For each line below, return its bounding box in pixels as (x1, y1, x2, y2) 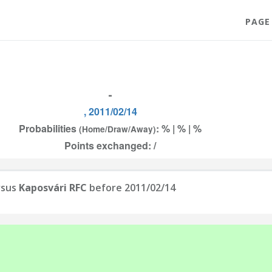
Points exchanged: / (64, 138, 156, 152)
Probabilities (19, 121, 79, 135)
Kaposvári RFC (19, 181, 87, 194)
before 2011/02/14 (87, 181, 175, 194)
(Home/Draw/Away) (79, 123, 156, 135)
